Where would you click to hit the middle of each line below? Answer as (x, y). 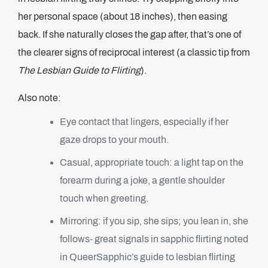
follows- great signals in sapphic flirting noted (154, 239)
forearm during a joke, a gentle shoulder (142, 180)
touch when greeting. (104, 198)
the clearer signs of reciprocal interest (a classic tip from (134, 52)
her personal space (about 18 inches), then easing (123, 16)
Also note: (39, 98)
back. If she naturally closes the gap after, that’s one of (130, 34)
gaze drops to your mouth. (114, 140)
